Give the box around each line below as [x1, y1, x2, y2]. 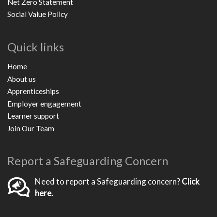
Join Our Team [7, 124, 54, 133]
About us [7, 74, 36, 83]
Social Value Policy [7, 10, 68, 19]
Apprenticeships [7, 87, 59, 96]
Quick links [7, 40, 64, 54]
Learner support [7, 111, 59, 121]
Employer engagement [7, 99, 81, 108]
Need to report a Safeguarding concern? [35, 176, 182, 186]
